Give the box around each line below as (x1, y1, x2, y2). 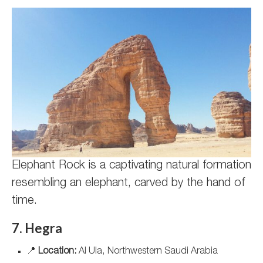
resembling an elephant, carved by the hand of (12, 178, 245, 190)
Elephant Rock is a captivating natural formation (12, 160, 251, 172)
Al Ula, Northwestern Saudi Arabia (76, 247, 218, 257)
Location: (38, 247, 76, 257)
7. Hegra (12, 220, 62, 236)
